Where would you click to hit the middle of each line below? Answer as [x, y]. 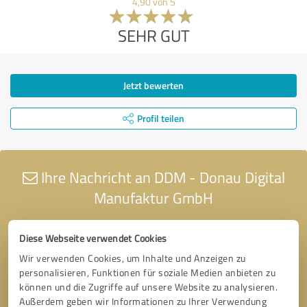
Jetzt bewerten [153, 85]
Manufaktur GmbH [153, 197]
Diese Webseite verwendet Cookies [93, 238]
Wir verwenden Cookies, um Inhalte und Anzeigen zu [133, 258]
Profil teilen [161, 118]
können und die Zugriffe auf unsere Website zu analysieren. [149, 286]
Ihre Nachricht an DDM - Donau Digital [161, 177]
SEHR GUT [153, 35]
